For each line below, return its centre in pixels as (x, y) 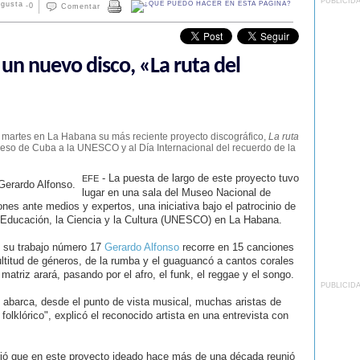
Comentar (80, 6)
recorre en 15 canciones (236, 247)
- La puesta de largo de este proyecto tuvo (198, 178)
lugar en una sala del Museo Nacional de (176, 192)
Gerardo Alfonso (141, 247)
